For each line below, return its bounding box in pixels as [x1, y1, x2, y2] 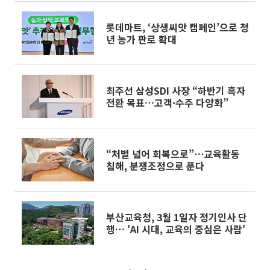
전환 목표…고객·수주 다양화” [106, 95, 228, 110]
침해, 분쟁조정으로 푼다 [106, 159, 204, 173]
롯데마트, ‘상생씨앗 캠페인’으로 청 [106, 20, 148, 34]
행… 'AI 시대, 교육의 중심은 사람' [106, 222, 245, 236]
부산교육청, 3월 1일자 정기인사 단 [106, 210, 247, 224]
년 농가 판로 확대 [106, 32, 177, 46]
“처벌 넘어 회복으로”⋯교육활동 [106, 146, 240, 161]
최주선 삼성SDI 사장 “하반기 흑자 [106, 83, 245, 98]
